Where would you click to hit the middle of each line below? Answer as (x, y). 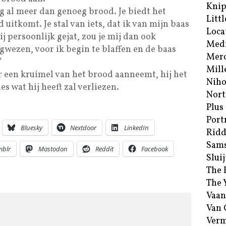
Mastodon (53, 149)
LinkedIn (136, 128)
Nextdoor (83, 128)
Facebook (155, 149)
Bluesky (32, 128)
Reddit (104, 149)
